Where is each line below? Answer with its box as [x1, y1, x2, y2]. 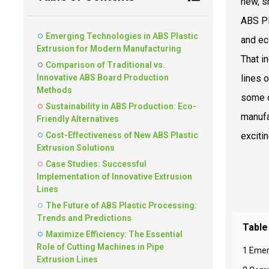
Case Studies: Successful [46, 159, 147, 169]
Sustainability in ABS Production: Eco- [46, 101, 196, 111]
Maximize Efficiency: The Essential [46, 229, 183, 239]
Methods [37, 85, 72, 95]
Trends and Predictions [37, 213, 131, 223]
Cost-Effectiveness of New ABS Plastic [46, 130, 198, 140]
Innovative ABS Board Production [37, 72, 169, 82]
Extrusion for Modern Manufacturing [37, 43, 181, 53]
